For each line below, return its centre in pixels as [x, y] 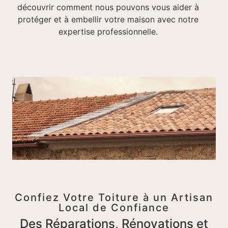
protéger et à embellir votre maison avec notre [108, 19]
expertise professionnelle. [108, 31]
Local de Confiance [114, 208]
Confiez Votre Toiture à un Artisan [114, 198]
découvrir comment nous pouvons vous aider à [108, 7]
